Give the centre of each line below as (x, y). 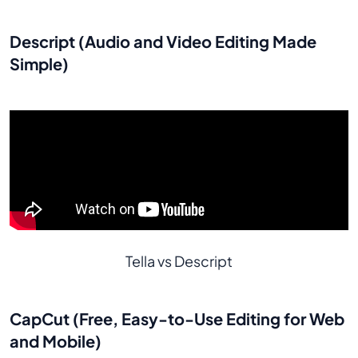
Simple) (39, 64)
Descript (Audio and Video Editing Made (163, 42)
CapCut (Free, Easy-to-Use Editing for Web (177, 319)
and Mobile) (56, 341)
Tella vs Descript (179, 261)
